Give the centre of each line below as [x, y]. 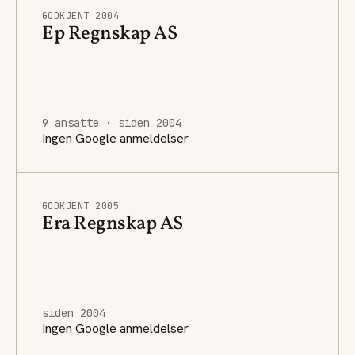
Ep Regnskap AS [110, 34]
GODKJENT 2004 [81, 15]
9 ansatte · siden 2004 [112, 122]
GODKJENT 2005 [81, 206]
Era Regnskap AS [113, 224]
